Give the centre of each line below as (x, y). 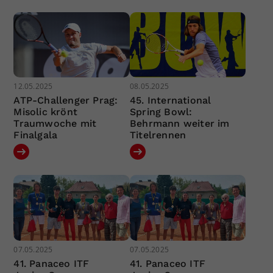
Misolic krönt (46, 112)
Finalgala (36, 135)
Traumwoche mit (55, 124)
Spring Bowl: (161, 112)
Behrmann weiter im (179, 124)
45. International (170, 101)
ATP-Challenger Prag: (66, 101)
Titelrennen (158, 135)
